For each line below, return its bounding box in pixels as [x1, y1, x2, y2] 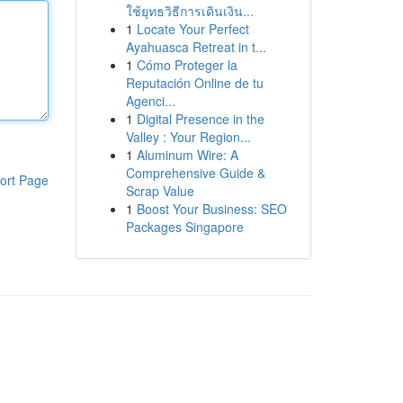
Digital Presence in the [136, 110, 264, 128]
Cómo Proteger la [136, 56, 237, 74]
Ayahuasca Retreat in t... [125, 38, 266, 56]
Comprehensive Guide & [125, 164, 265, 182]
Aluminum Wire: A [136, 146, 238, 164]
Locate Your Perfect [136, 20, 249, 38]
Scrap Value [125, 182, 194, 200]
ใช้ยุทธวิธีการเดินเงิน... [125, 2, 254, 20]
